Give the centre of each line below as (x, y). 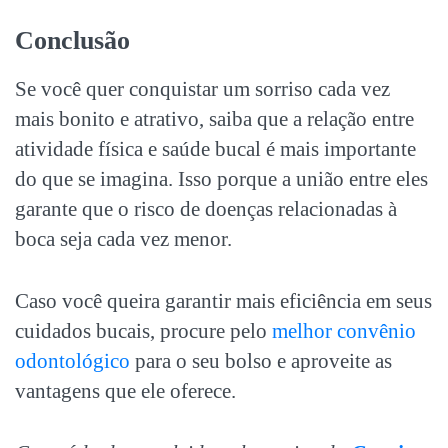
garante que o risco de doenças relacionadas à (206, 208)
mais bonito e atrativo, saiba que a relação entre (214, 118)
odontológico (72, 360)
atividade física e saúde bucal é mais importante (215, 148)
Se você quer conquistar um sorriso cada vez (202, 88)
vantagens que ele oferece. (125, 390)
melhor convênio (344, 330)
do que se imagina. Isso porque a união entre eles (221, 178)
